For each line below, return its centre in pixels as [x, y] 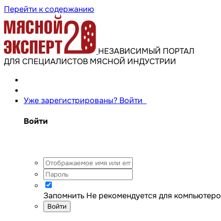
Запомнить [64, 196]
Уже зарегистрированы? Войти [85, 100]
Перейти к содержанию [49, 9]
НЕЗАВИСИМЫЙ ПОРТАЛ [147, 51]
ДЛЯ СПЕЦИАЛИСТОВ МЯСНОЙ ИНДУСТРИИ [90, 61]
